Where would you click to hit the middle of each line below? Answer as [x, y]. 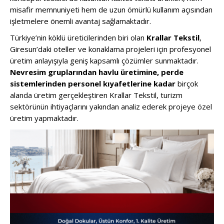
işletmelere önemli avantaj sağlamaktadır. [80, 21]
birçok [187, 83]
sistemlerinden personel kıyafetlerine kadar [93, 83]
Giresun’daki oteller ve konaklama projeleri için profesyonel [110, 49]
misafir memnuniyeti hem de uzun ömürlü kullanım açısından [111, 9]
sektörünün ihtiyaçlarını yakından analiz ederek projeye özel [111, 106]
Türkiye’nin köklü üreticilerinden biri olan [78, 37]
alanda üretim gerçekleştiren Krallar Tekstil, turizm [96, 95]
